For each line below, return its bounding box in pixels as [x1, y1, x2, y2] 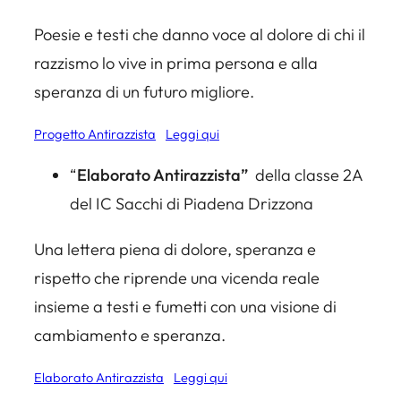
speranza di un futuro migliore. [34, 81, 254, 102]
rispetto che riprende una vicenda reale [34, 267, 320, 288]
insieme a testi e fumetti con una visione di [34, 295, 337, 317]
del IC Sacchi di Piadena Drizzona [70, 193, 313, 215]
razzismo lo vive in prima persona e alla [34, 52, 318, 73]
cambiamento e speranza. [34, 324, 226, 346]
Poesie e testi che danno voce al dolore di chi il [34, 23, 365, 45]
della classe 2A [252, 165, 363, 186]
